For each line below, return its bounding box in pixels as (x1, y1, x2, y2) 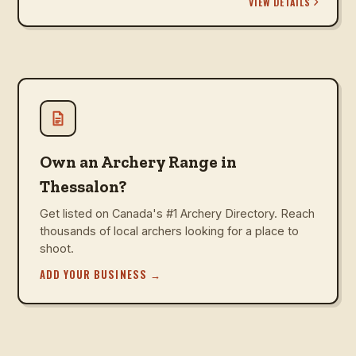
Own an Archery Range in (40, 151, 237, 172)
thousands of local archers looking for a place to (40, 223, 299, 238)
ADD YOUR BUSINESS (40, 265, 147, 282)
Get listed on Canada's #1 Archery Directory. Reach (40, 206, 315, 220)
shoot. (40, 241, 74, 255)
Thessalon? (40, 176, 126, 196)
